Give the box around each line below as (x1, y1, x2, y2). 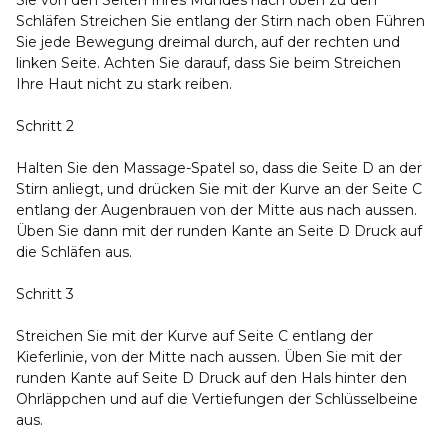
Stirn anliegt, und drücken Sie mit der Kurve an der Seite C (16, 180, 422, 198)
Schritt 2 (16, 117, 74, 135)
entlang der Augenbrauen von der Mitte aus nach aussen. (16, 201, 417, 219)
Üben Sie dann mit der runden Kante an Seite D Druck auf (16, 222, 422, 240)
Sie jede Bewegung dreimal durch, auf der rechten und (16, 33, 400, 51)
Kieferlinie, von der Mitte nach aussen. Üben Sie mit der (16, 348, 402, 366)
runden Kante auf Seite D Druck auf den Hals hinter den (16, 369, 407, 387)
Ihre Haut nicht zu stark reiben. (16, 75, 232, 93)
